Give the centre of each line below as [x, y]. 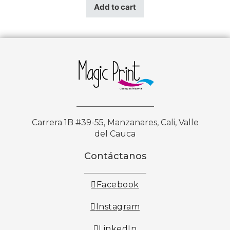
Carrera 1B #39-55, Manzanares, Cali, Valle [115, 123]
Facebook [118, 185]
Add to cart [115, 7]
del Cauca [115, 134]
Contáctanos [115, 156]
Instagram [118, 207]
